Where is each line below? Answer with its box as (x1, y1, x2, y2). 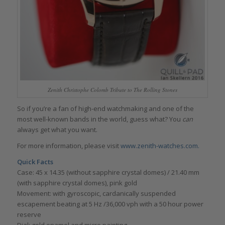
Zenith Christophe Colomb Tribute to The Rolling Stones (47, 85, 177, 93)
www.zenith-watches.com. (120, 141, 199, 150)
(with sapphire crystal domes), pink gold (17, 178, 137, 187)
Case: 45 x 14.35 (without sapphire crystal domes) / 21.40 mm (17, 167, 199, 177)
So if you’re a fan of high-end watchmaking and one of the (17, 103, 194, 113)
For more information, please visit (17, 141, 121, 150)
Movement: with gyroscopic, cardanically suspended (17, 188, 176, 198)
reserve (17, 209, 41, 219)
